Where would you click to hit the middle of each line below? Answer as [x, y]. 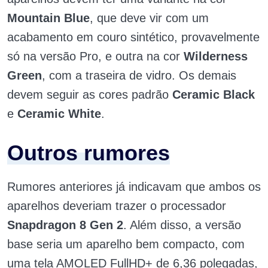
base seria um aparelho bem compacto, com [126, 244]
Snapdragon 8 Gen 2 [65, 225]
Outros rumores [89, 153]
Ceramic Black [214, 95]
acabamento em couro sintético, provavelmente [133, 37]
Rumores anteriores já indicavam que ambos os [134, 187]
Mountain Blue [48, 18]
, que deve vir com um [149, 18]
